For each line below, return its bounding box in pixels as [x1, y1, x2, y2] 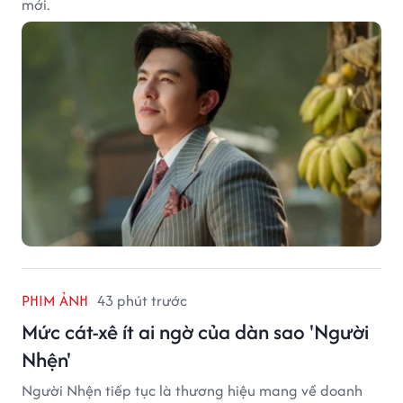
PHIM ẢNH [22, 290, 88, 312]
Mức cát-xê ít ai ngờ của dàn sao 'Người [22, 317, 369, 347]
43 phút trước [97, 290, 187, 312]
